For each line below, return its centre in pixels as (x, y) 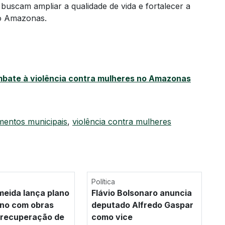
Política (103, 182)
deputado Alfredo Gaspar (142, 205)
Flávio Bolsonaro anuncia (141, 193)
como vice (112, 217)
